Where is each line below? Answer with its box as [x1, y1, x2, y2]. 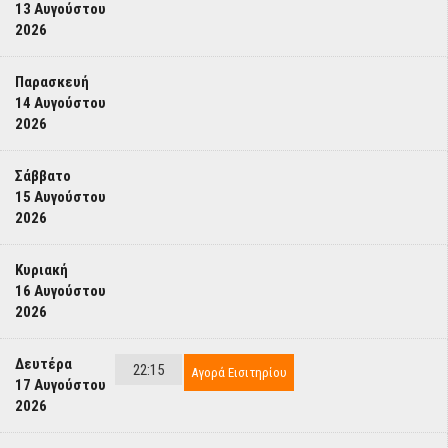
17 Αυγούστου [15, 376, 106, 394]
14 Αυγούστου [15, 94, 106, 112]
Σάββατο [15, 167, 71, 185]
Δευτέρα [15, 355, 72, 373]
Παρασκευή [15, 73, 89, 91]
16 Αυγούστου [15, 282, 106, 300]
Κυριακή [15, 261, 68, 279]
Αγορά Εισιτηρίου [191, 365, 287, 380]
